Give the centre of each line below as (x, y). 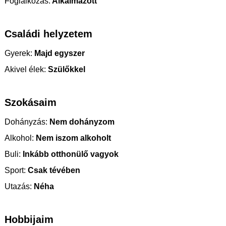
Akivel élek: (25, 69)
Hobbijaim (29, 219)
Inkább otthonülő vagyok (70, 154)
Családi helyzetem (48, 34)
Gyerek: (18, 53)
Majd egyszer (59, 53)
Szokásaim (31, 102)
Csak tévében (53, 170)
